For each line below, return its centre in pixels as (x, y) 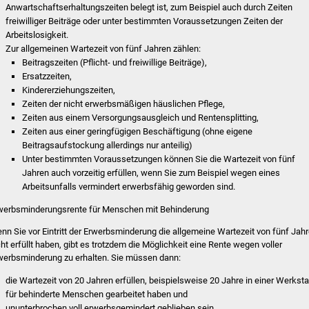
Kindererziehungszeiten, (69, 90)
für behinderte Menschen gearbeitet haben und (97, 294)
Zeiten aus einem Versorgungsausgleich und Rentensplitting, (141, 117)
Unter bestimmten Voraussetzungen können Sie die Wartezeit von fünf (159, 159)
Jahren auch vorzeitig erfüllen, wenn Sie (101, 172)
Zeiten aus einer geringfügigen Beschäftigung (112, 131)
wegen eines (256, 172)
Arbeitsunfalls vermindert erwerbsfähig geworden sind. (129, 186)
